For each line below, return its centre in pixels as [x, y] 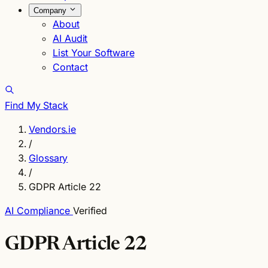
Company [51, 10]
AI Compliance [39, 211]
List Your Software [94, 53]
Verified [90, 211]
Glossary [48, 158]
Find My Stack [36, 105]
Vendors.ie [53, 129]
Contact [70, 67]
